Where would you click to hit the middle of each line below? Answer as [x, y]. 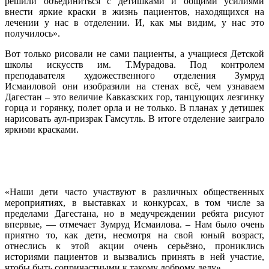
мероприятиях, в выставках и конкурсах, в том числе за [134, 203]
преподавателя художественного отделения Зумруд [134, 76]
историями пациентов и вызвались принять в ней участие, [134, 257]
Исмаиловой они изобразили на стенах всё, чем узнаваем [134, 86]
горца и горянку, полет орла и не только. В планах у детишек [134, 108]
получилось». [32, 34]
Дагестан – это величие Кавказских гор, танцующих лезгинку [134, 97]
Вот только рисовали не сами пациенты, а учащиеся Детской [134, 54]
